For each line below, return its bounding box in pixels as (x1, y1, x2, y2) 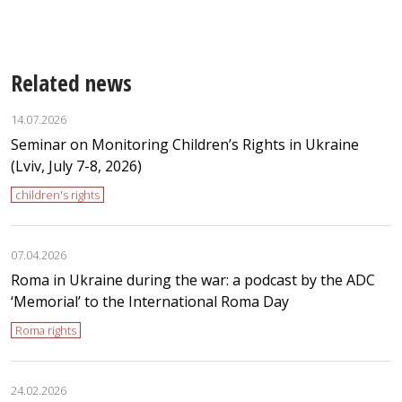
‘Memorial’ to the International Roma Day (11, 291, 289, 311)
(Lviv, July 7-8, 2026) (11, 155, 142, 176)
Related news (11, 67, 132, 99)
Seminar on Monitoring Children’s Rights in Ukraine (11, 134, 359, 154)
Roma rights (15, 321, 76, 338)
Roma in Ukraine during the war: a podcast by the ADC (11, 269, 375, 290)
